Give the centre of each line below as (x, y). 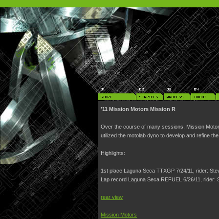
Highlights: (113, 153)
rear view (112, 197)
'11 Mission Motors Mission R (138, 109)
